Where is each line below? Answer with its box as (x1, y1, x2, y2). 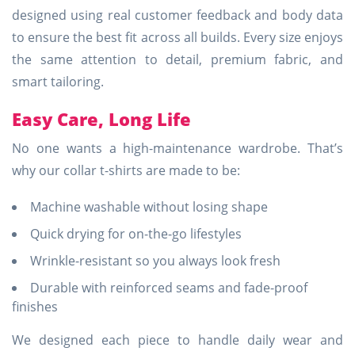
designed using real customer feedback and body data (12, 6, 343, 24)
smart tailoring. (12, 73, 104, 90)
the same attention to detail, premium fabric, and (12, 51, 343, 68)
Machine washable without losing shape (30, 198, 268, 216)
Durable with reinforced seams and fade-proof (30, 279, 307, 296)
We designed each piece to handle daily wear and (12, 331, 343, 349)
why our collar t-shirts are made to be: (12, 162, 240, 179)
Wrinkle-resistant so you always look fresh (30, 252, 281, 269)
